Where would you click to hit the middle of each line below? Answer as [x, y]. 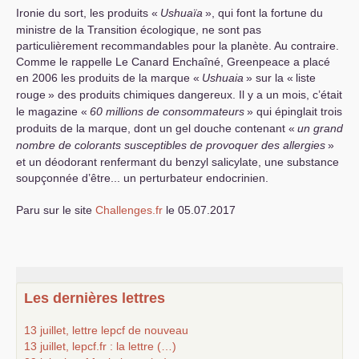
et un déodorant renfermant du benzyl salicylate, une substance [177, 162]
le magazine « [52, 111]
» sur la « [270, 78]
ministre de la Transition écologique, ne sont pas [139, 30]
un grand [320, 128]
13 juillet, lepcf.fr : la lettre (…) [100, 346]
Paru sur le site [56, 210]
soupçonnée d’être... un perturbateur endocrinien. [142, 178]
